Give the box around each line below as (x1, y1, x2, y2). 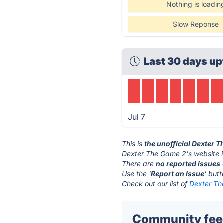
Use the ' (122, 169, 151, 178)
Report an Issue (151, 169, 205, 178)
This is (122, 139, 145, 148)
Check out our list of (122, 179, 190, 188)
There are (122, 159, 156, 168)
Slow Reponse (172, 20, 219, 28)
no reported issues (156, 159, 221, 168)
